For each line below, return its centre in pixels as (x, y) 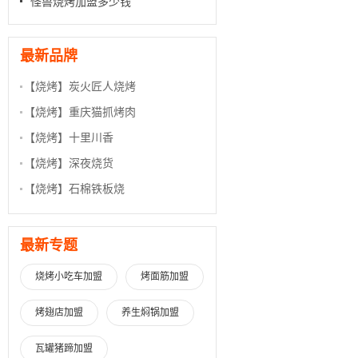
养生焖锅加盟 (150, 312)
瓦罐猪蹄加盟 (64, 348)
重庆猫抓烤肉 (102, 112)
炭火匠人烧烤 (102, 86)
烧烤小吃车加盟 (69, 276)
